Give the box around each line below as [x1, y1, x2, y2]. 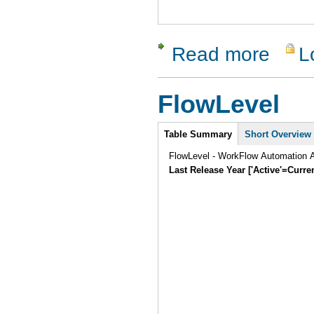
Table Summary [164, 129, 233, 140]
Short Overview [245, 129, 312, 140]
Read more [172, 42, 270, 65]
